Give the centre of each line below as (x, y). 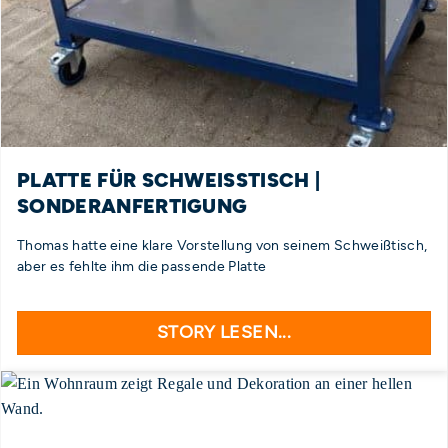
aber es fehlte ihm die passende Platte (142, 266)
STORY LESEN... (224, 332)
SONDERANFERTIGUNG (132, 206)
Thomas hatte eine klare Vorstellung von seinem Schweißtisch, (222, 245)
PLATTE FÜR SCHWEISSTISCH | (169, 180)
